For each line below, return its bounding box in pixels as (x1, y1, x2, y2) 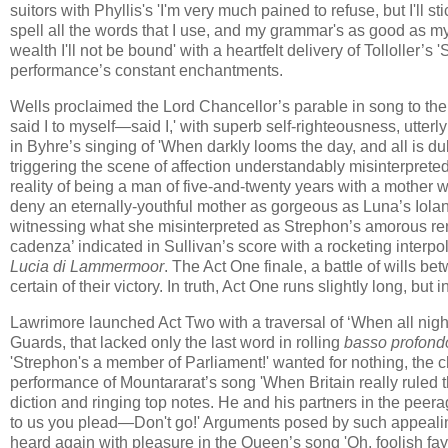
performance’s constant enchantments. (10, 62, 283, 80)
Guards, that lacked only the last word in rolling (10, 333, 344, 351)
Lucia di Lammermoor (10, 258, 164, 276)
